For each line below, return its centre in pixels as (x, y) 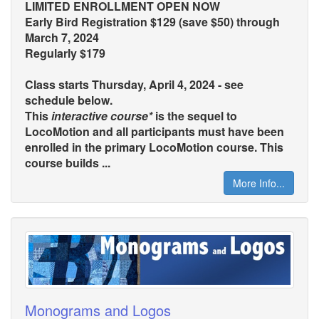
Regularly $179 (65, 53)
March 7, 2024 (62, 38)
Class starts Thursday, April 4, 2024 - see (134, 85)
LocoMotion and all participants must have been (155, 132)
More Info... (259, 183)
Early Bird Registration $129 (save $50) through (152, 22)
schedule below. (69, 100)
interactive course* (102, 116)
